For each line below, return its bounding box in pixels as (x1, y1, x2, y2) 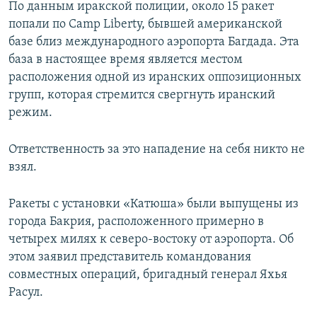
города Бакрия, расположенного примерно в (8, 215, 264, 229)
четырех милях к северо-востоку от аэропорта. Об (8, 233, 294, 247)
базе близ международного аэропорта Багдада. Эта (8, 35, 299, 50)
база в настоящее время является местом (8, 53, 243, 67)
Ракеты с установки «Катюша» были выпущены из (8, 197, 299, 212)
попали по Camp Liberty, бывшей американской (8, 18, 282, 32)
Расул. (8, 286, 43, 300)
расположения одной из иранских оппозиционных (8, 71, 301, 85)
